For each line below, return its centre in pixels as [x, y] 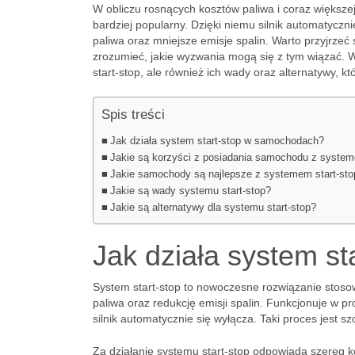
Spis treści [133, 115]
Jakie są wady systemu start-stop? [190, 191]
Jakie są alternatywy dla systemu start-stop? [213, 208]
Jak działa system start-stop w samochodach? [217, 141]
